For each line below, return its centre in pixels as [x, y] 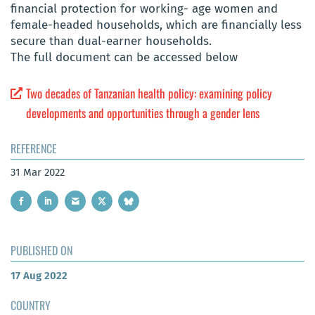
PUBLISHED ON [41, 251]
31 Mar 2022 [38, 172]
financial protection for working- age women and [144, 9]
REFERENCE [34, 148]
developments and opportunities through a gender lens [143, 112]
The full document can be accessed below [124, 58]
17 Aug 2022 [39, 276]
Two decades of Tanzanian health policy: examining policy [149, 93]
